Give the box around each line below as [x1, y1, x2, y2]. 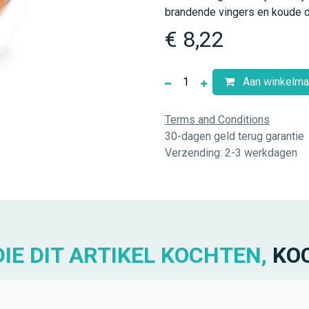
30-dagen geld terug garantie [165, 130, 304, 143]
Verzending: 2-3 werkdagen [165, 146, 297, 159]
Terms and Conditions [165, 113, 270, 126]
